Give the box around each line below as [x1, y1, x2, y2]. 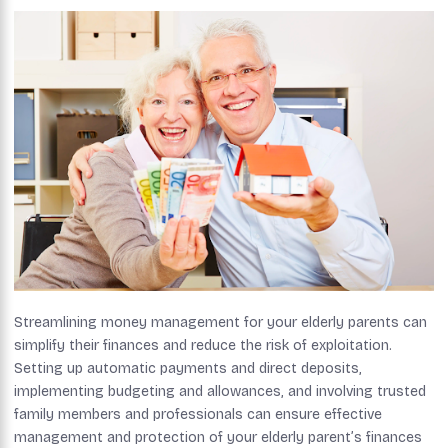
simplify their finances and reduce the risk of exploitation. [14, 336, 392, 354]
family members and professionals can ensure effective [14, 405, 382, 423]
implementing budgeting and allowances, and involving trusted [14, 382, 426, 400]
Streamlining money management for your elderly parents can [14, 313, 427, 331]
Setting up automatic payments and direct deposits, [14, 359, 362, 377]
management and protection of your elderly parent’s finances [14, 428, 422, 446]
